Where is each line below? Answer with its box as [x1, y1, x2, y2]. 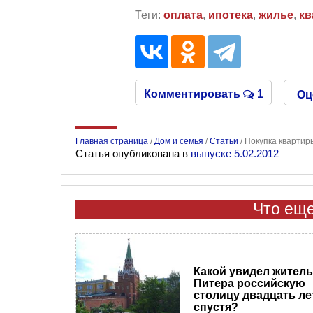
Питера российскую [193, 277, 305, 289]
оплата [163, 9, 203, 21]
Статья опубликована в [75, 147, 191, 159]
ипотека [208, 9, 253, 21]
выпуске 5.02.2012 [191, 147, 279, 159]
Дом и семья [154, 136, 203, 146]
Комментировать [143, 88, 243, 100]
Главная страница [75, 136, 148, 146]
